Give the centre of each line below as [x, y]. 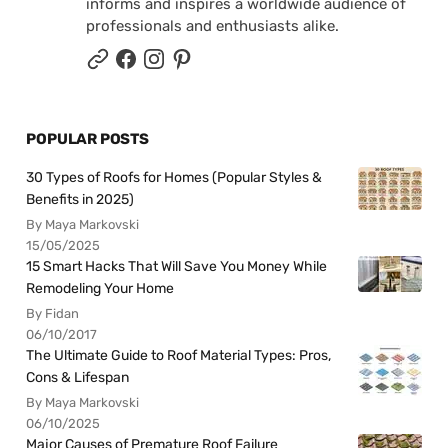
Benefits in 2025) [80, 199]
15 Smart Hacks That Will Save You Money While [177, 266]
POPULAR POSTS [87, 138]
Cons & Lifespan [78, 377]
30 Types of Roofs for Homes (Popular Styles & [174, 177]
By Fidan [53, 313]
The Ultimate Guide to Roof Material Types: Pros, [179, 355]
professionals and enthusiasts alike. [213, 25]
